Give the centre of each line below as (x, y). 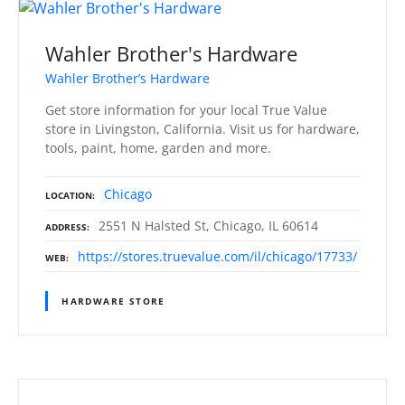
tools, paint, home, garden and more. (158, 147)
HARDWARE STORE (113, 301)
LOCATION (69, 195)
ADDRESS (66, 226)
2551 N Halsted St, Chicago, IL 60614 (208, 225)
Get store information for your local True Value (186, 109)
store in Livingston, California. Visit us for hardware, (202, 128)
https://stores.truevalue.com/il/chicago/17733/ (217, 256)
